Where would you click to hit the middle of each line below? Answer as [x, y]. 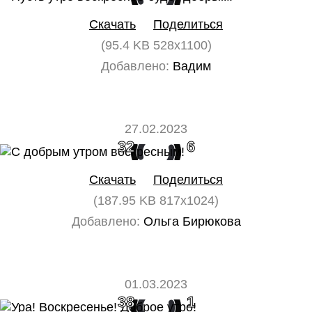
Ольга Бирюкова [190, 221]
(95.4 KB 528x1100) [156, 45]
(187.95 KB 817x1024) [156, 201]
